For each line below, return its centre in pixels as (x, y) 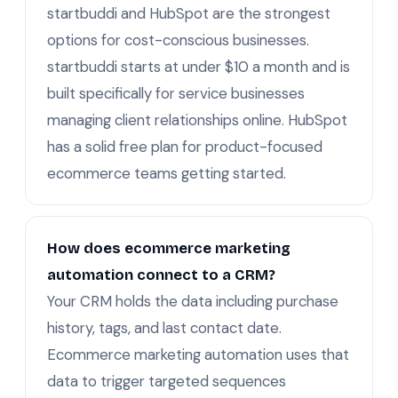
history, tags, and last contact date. (164, 327)
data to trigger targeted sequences (167, 381)
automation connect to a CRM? (161, 275)
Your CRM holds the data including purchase (193, 301)
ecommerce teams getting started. (167, 173)
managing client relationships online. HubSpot (197, 119)
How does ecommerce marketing (169, 248)
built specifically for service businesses (176, 93)
